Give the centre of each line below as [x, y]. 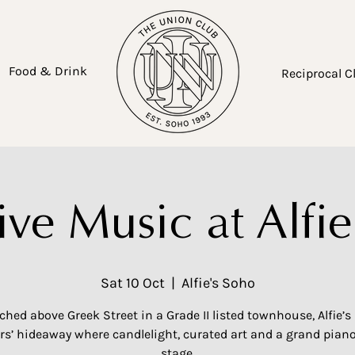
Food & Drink [48, 71]
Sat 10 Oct [132, 283]
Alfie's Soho [218, 283]
